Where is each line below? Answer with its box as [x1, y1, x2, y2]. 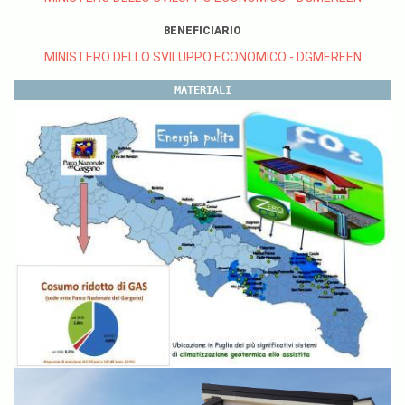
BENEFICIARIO [164, 24, 241, 37]
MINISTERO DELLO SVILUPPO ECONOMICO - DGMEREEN [43, 50, 362, 64]
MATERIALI [174, 84, 231, 97]
